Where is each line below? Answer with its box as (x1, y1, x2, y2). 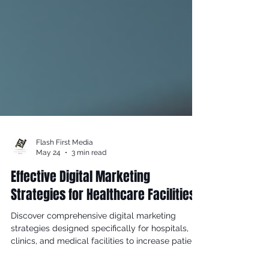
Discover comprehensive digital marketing (11, 232, 176, 242)
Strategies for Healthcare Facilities (11, 207, 195, 226)
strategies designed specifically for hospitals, (11, 245, 189, 255)
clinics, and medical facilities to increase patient (11, 258, 199, 267)
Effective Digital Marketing (11, 189, 150, 208)
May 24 (36, 169, 61, 178)
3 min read (71, 169, 106, 178)
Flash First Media (36, 160, 93, 168)
